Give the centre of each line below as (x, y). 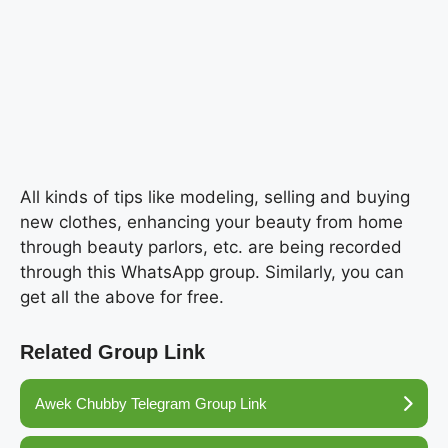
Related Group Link (112, 352)
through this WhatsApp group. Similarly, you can (212, 272)
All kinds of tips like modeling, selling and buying (215, 197)
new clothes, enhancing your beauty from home (211, 222)
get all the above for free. (122, 297)
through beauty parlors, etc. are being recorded (211, 247)
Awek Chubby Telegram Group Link (151, 404)
